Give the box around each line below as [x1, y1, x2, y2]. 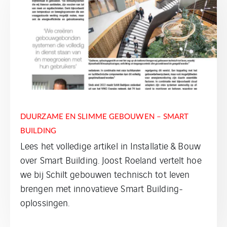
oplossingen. [20, 195, 70, 209]
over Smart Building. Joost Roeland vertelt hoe [20, 153, 202, 166]
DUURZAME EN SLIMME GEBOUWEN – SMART [20, 112, 189, 121]
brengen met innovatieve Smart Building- [20, 181, 183, 195]
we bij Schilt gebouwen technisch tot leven [20, 167, 190, 180]
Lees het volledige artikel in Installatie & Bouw [20, 138, 201, 152]
